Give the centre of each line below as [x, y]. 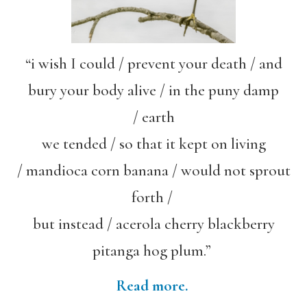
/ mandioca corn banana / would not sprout [153, 171]
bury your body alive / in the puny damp [153, 90]
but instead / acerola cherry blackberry [153, 224]
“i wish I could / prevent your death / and [153, 64]
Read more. [153, 285]
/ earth [153, 117]
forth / [153, 197]
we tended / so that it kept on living [153, 144]
